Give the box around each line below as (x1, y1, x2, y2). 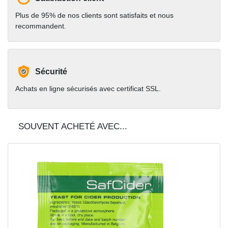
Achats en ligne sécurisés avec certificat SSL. (15, 84, 161, 93)
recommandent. (15, 21, 66, 30)
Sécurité (35, 67, 67, 76)
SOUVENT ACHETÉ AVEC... (18, 121, 127, 131)
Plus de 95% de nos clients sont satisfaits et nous (15, 11, 174, 19)
